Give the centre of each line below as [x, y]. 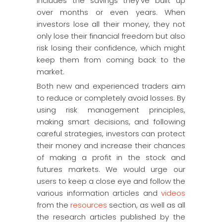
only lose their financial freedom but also [111, 36]
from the [54, 205]
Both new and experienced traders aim [111, 86]
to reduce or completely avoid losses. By [111, 98]
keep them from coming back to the [111, 60]
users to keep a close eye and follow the [111, 181]
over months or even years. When [111, 12]
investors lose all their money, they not [111, 24]
